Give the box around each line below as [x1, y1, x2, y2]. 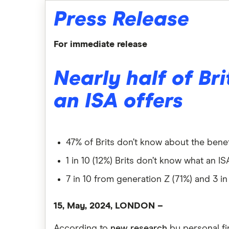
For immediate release [54, 40, 147, 49]
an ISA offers [54, 91, 183, 112]
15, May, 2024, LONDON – [54, 201, 163, 211]
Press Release [54, 9, 189, 30]
